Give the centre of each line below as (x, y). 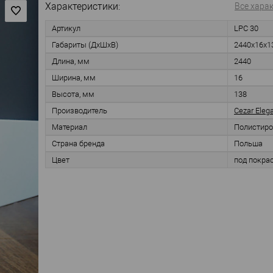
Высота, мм (73, 94)
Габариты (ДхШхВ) (85, 45)
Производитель (80, 111)
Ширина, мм (74, 78)
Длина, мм (71, 62)
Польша (248, 144)
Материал (69, 127)
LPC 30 (246, 29)
